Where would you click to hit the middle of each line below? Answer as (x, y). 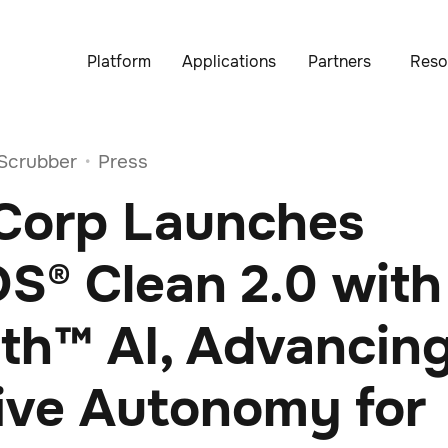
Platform (119, 61)
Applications (229, 61)
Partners (339, 61)
